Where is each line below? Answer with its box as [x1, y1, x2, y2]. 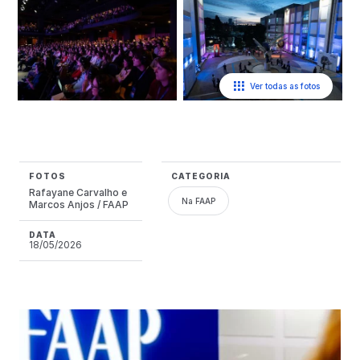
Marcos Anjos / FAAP [29, 198, 129, 211]
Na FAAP [181, 196, 215, 207]
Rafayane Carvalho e [29, 186, 127, 199]
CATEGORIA [170, 171, 231, 182]
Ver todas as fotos [250, 81, 320, 92]
